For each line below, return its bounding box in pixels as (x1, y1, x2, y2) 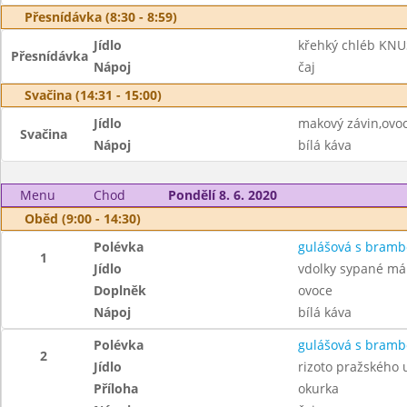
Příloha (94, 380, 139, 397)
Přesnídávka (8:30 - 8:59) (25, 8, 177, 25)
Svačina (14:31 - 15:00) (25, 86, 162, 104)
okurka (297, 380, 339, 397)
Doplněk (94, 282, 147, 299)
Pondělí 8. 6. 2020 (167, 186, 277, 203)
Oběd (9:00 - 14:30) (25, 210, 141, 227)
